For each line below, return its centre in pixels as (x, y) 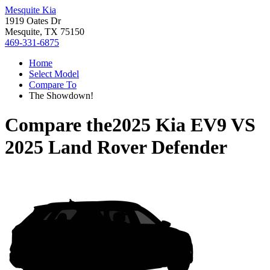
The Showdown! (61, 96)
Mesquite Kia (30, 10)
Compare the (58, 125)
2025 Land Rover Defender (116, 147)
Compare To (53, 85)
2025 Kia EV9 (169, 125)
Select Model (54, 74)
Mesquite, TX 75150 (45, 32)
